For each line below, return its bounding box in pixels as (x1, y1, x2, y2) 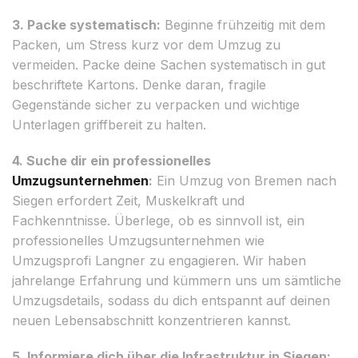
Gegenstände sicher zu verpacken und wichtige (12, 96, 300, 113)
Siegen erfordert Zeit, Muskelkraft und (12, 192, 245, 209)
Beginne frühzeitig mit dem (161, 16, 325, 33)
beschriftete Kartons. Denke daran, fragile (12, 76, 266, 93)
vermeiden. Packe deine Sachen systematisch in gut (12, 56, 325, 73)
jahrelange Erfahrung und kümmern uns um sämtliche (12, 272, 341, 288)
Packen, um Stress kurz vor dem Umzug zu (12, 36, 280, 53)
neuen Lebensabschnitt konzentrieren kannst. (12, 312, 291, 328)
